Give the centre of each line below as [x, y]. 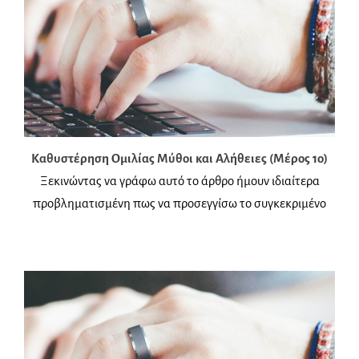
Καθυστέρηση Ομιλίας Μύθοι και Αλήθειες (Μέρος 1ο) [179, 158]
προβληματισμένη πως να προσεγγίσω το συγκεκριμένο [179, 203]
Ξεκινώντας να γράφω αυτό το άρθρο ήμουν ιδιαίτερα [179, 180]
